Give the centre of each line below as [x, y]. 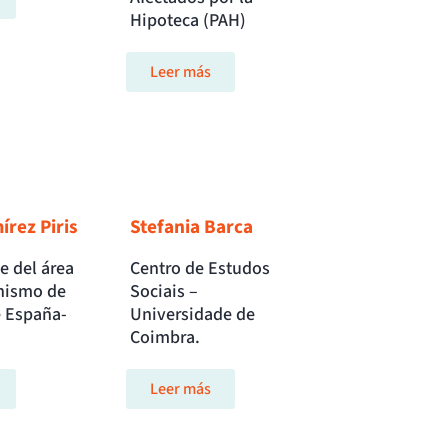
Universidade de [193, 315]
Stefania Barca [192, 227]
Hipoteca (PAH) [188, 21]
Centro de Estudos [200, 269]
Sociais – [164, 292]
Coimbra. [165, 338]
